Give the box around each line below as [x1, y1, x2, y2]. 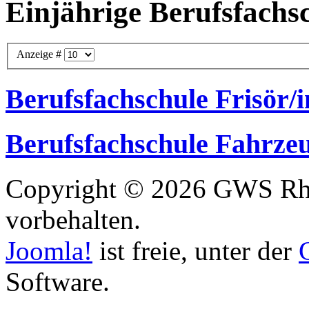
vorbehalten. [6, 205, 141, 235]
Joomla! [6, 236, 92, 266]
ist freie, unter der [92, 236, 299, 266]
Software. [6, 267, 110, 297]
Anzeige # [17, 48, 64, 60]
